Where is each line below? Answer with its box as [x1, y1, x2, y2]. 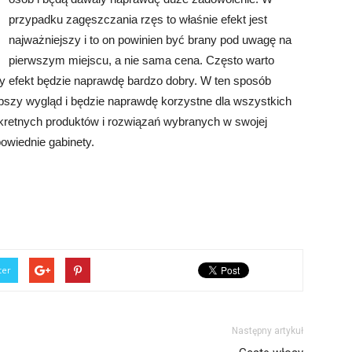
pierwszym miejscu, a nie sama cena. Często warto [9, 53, 274, 67]
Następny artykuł [232, 324, 303, 336]
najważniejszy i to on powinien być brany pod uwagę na [9, 32, 291, 46]
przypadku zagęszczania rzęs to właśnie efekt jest [9, 12, 267, 26]
